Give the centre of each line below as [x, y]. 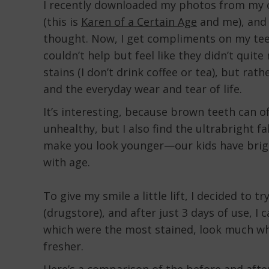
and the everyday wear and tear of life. [143, 89]
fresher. [63, 246]
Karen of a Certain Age [139, 22]
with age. [67, 162]
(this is [62, 22]
